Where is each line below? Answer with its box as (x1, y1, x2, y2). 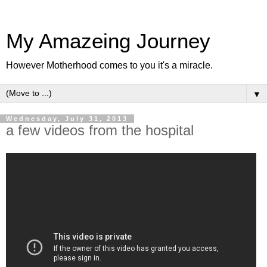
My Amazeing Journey (6, 30, 210, 52)
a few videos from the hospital (6, 122, 194, 138)
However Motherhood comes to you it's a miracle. (6, 60, 213, 70)
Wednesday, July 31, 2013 (6, 115, 128, 122)
